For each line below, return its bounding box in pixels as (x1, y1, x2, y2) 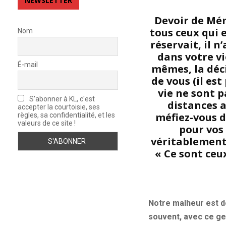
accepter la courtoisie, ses (18, 102, 100, 111)
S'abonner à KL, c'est (28, 94, 95, 103)
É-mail (18, 61, 38, 69)
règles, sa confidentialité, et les (18, 110, 115, 119)
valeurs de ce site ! (18, 119, 76, 127)
